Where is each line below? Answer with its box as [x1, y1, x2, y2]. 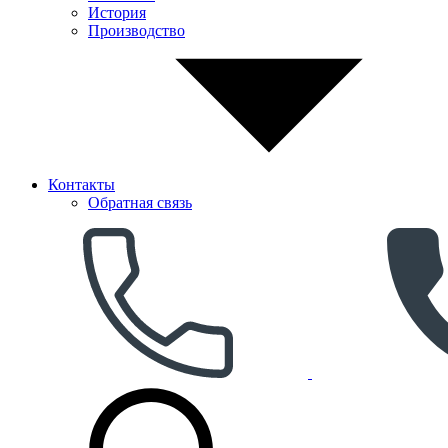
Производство [88, 22, 185, 39]
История [88, 4, 146, 21]
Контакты [48, 176, 115, 193]
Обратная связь [88, 194, 192, 211]
